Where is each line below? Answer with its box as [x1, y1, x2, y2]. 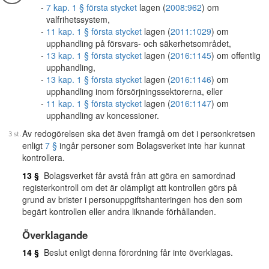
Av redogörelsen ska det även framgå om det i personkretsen [22, 127, 255, 139]
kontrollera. [22, 151, 65, 163]
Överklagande [22, 228, 88, 242]
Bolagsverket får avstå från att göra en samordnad [39, 169, 235, 181]
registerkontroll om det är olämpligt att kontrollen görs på [22, 181, 237, 193]
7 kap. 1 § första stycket [46, 1, 137, 13]
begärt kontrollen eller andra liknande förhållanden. [22, 205, 216, 217]
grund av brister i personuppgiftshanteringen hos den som [22, 193, 243, 205]
